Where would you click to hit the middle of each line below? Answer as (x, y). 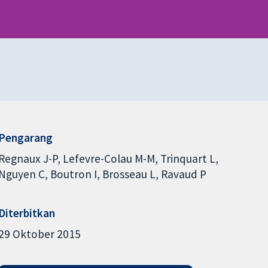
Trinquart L (188, 159)
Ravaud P (183, 174)
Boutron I (73, 174)
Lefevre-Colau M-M (109, 159)
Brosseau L (129, 174)
